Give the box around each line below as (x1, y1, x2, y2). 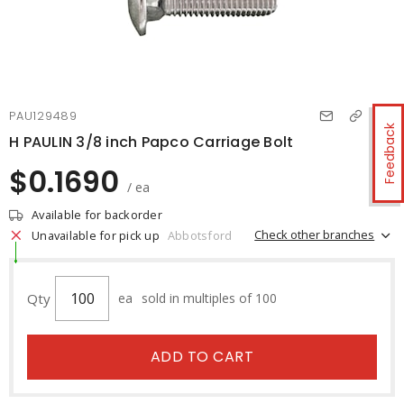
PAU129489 (9, 108, 78, 124)
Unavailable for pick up (32, 227, 160, 243)
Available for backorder (32, 207, 162, 223)
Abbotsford (167, 227, 233, 243)
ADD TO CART (150, 346, 254, 367)
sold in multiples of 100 (142, 289, 277, 307)
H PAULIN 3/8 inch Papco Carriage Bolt (9, 132, 294, 152)
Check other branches (254, 225, 375, 243)
